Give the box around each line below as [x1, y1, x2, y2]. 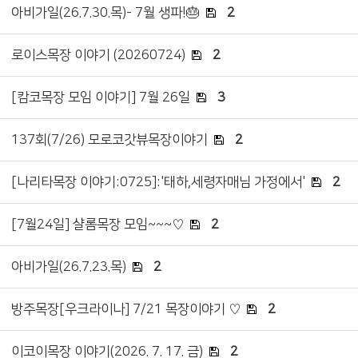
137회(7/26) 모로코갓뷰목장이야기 [11, 132, 208, 147]
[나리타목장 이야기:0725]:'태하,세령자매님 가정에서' [11, 174, 305, 189]
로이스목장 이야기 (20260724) [11, 47, 185, 62]
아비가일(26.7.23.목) [11, 259, 126, 274]
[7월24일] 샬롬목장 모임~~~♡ [11, 217, 184, 232]
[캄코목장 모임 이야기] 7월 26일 [11, 89, 190, 105]
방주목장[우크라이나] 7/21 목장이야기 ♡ [11, 301, 241, 316]
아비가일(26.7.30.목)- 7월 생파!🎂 [11, 5, 200, 20]
